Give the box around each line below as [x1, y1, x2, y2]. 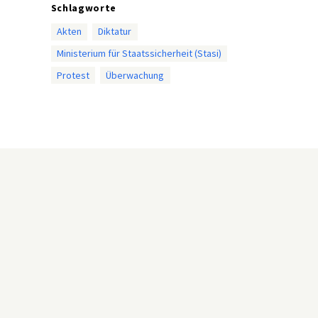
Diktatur [98, 25, 132, 38]
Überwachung [106, 68, 165, 82]
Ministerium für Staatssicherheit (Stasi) [56, 46, 221, 60]
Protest [56, 68, 89, 82]
